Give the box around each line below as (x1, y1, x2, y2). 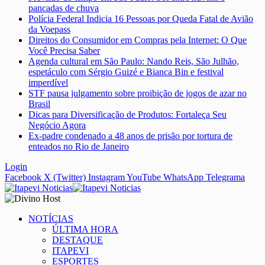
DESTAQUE (52, 235, 103, 245)
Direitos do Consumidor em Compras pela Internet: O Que (28, 35, 247, 46)
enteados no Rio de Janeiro (28, 141, 129, 152)
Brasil (28, 99, 50, 109)
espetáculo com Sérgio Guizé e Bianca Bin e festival (28, 67, 224, 77)
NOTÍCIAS (28, 214, 73, 224)
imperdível (28, 77, 68, 88)
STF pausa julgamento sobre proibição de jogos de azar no (28, 88, 247, 99)
